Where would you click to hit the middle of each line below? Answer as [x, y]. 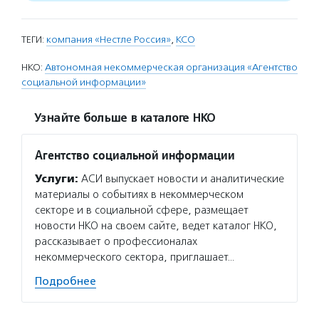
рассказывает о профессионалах [116, 241]
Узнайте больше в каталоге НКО [125, 118]
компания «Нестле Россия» [109, 39]
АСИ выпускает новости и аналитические [181, 178]
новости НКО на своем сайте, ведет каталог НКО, [156, 225]
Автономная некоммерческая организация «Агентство [171, 67]
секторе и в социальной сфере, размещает [142, 210]
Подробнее [66, 281]
